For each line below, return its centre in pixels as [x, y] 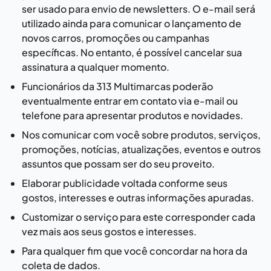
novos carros [51, 38]
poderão [192, 86]
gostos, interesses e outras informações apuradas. [138, 198]
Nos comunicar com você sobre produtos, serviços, [141, 135]
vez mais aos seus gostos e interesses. [109, 231]
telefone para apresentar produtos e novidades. [132, 115]
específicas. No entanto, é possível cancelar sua [132, 52]
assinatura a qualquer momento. [96, 67]
